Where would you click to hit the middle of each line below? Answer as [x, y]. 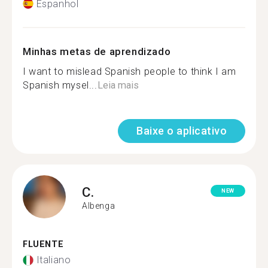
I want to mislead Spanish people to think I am [130, 71]
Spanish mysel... [60, 85]
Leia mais [118, 85]
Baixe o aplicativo [182, 130]
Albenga [99, 206]
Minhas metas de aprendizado [97, 51]
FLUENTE [43, 244]
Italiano [54, 260]
